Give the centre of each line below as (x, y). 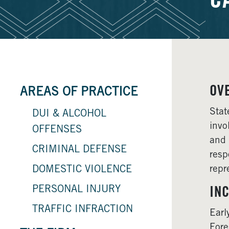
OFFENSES (57, 130)
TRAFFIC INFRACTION (83, 210)
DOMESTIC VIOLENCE (82, 170)
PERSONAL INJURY (76, 190)
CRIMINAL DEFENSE (79, 150)
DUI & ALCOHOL (69, 114)
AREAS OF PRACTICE (79, 93)
